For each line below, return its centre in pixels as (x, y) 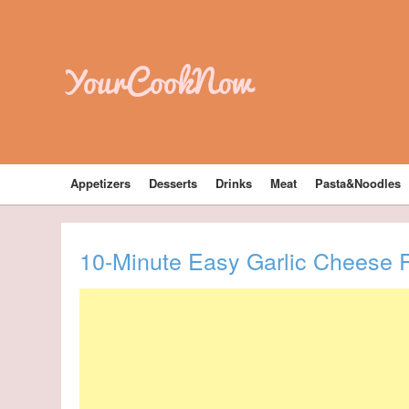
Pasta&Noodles (358, 183)
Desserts (173, 183)
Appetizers (101, 183)
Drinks (234, 183)
